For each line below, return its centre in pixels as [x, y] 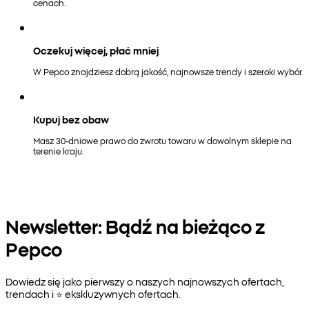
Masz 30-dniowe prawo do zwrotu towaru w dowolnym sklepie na [162, 140]
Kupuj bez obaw [71, 119]
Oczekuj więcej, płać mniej [96, 50]
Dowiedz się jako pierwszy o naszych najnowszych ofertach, [145, 281]
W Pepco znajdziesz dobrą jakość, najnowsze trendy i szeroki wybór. [168, 71]
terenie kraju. [58, 150]
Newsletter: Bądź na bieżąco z [136, 226]
